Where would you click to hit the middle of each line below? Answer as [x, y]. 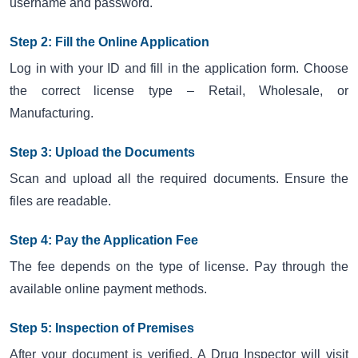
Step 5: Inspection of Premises [102, 328]
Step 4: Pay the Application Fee [104, 240]
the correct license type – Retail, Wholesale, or [179, 90]
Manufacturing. [52, 113]
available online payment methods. [108, 288]
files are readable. [60, 201]
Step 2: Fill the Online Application [109, 42]
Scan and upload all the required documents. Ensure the [179, 178]
